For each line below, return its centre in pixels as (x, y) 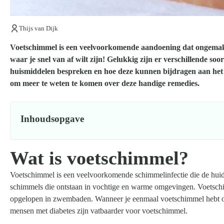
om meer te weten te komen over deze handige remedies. (105, 83)
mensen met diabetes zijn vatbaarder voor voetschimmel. (99, 210)
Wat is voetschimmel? (99, 158)
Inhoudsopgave (52, 118)
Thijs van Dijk (38, 28)
